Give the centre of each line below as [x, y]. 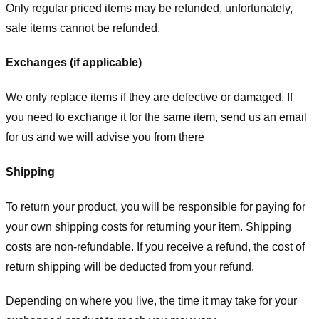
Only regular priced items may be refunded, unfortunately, [149, 8]
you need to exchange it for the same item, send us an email [156, 117]
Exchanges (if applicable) [74, 63]
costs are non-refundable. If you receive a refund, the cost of [155, 246]
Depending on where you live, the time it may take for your [151, 301]
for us [20, 137]
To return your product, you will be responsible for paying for [156, 206]
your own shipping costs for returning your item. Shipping [148, 226]
